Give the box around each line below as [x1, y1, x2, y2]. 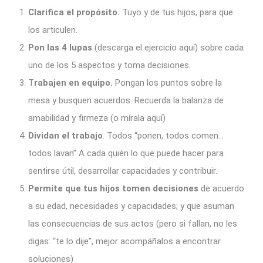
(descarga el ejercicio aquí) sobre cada [92, 42, 244, 53]
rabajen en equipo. [34, 77, 113, 88]
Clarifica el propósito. [28, 6, 120, 18]
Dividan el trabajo [28, 130, 103, 141]
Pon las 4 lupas [28, 42, 92, 53]
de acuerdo [198, 183, 244, 194]
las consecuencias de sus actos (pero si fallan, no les [28, 218, 237, 229]
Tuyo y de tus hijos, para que [120, 6, 233, 18]
